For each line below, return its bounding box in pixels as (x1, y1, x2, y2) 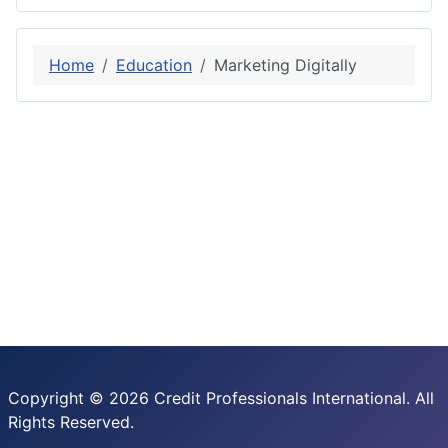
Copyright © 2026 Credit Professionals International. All (8, 388, 434, 408)
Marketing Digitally (214, 54, 357, 75)
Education (116, 54, 192, 75)
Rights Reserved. (8, 412, 134, 432)
